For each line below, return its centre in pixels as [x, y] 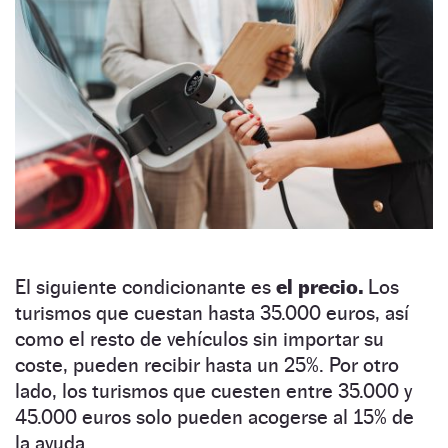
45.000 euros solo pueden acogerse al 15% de [214, 417]
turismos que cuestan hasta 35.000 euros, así [212, 313]
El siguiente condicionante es [145, 287]
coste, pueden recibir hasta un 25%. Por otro [207, 365]
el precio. [322, 287]
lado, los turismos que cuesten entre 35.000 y [213, 391]
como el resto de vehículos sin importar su [199, 339]
